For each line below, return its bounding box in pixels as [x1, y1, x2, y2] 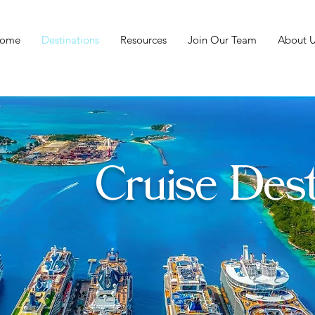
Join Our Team [187, 33, 257, 46]
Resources [120, 33, 167, 46]
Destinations [41, 33, 99, 46]
